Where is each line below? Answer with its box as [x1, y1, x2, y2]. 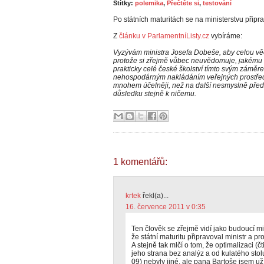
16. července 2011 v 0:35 [126, 203, 206, 211]
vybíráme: [209, 32, 242, 40]
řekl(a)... [141, 192, 169, 200]
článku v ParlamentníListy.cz [119, 32, 209, 40]
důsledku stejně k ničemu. [113, 90, 196, 98]
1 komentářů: [113, 157, 167, 167]
